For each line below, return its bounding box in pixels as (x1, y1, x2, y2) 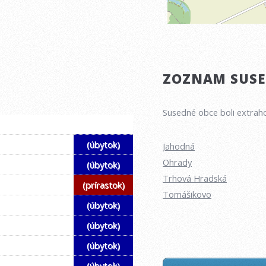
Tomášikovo (163, 188, 211, 200)
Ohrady (163, 156, 192, 168)
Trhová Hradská (163, 172, 227, 184)
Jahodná (163, 140, 195, 152)
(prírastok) (82, 179, 125, 191)
